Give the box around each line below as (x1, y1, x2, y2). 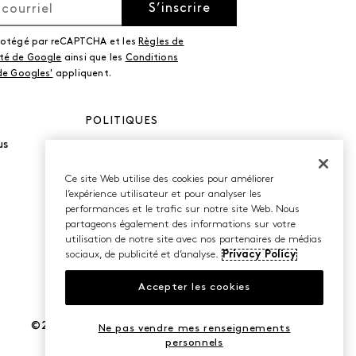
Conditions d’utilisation (84, 171, 207, 184)
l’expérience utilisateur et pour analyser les (65, 188, 261, 199)
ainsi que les (61, 53, 126, 64)
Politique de (84, 139, 147, 152)
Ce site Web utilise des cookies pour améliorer (65, 173, 274, 184)
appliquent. (52, 69, 111, 79)
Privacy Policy (222, 249, 296, 260)
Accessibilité (84, 187, 150, 199)
